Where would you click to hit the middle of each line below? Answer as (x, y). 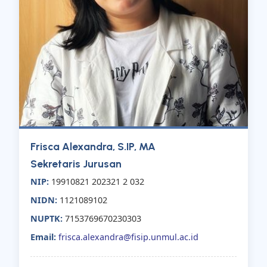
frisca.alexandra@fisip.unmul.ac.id (129, 237)
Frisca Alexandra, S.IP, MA (93, 147)
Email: (44, 237)
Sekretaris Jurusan (76, 164)
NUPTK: (47, 219)
